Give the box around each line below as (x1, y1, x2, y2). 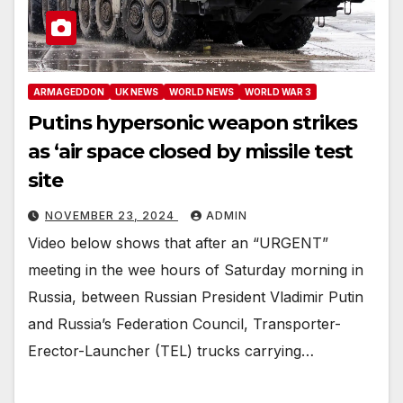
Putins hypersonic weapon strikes (28, 110, 357, 135)
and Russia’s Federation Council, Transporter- (28, 314, 341, 333)
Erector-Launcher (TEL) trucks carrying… (28, 341, 314, 360)
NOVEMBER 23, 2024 (45, 208, 178, 222)
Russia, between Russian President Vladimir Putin (28, 287, 363, 306)
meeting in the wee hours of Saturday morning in (28, 260, 363, 279)
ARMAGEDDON (33, 85, 104, 97)
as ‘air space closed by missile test (28, 139, 354, 164)
